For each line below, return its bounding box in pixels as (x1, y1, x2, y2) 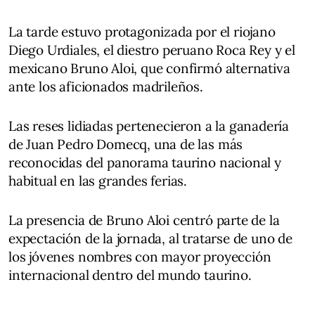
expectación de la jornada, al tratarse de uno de (8, 229, 292, 247)
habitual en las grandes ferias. (8, 172, 188, 189)
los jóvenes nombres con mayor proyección (8, 247, 271, 265)
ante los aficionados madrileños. (8, 77, 203, 95)
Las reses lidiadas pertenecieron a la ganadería (8, 117, 290, 134)
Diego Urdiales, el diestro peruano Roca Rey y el (8, 41, 295, 58)
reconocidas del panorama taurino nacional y (8, 153, 281, 171)
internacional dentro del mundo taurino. (8, 266, 252, 283)
